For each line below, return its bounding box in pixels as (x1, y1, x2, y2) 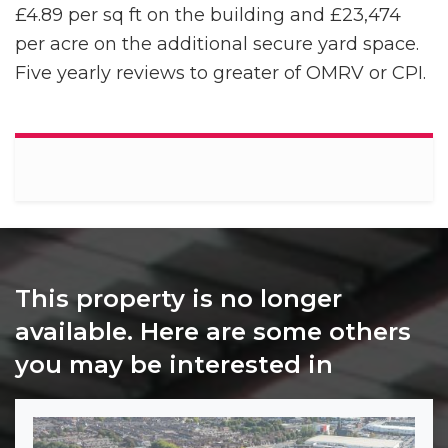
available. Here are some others (15, 317, 411, 347)
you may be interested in (15, 350, 333, 380)
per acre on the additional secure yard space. (15, 33, 424, 56)
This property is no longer (15, 284, 342, 314)
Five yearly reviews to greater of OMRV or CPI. (15, 62, 426, 85)
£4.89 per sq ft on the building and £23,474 (15, 4, 401, 27)
